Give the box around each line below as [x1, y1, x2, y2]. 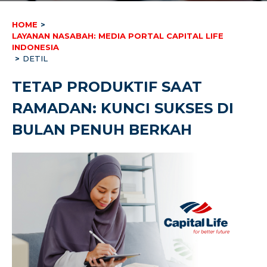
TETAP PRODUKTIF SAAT [12, 78, 202, 95]
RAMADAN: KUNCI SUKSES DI [12, 100, 234, 117]
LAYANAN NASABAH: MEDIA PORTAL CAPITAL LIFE [12, 31, 223, 41]
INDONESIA [12, 42, 59, 52]
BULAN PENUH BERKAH [12, 121, 192, 138]
